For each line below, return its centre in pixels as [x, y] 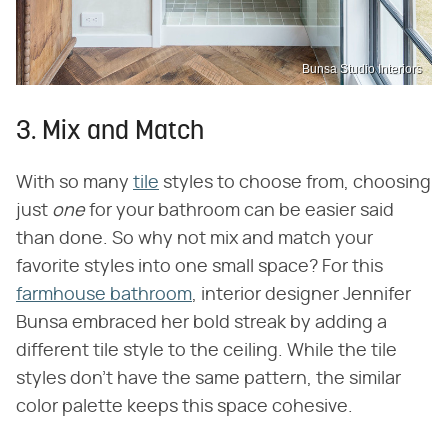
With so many [74, 182]
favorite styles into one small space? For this [199, 266]
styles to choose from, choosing [295, 182]
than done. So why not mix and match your [194, 238]
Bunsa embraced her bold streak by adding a [201, 322]
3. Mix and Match [110, 132]
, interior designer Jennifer [301, 294]
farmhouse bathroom [104, 294]
